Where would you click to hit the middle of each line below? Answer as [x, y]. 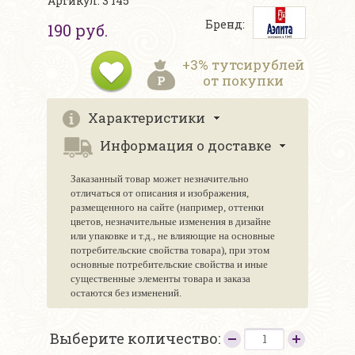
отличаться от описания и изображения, [160, 193]
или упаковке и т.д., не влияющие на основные [173, 236]
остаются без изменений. [126, 293]
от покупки [243, 81]
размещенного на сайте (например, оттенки [167, 208]
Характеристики [147, 118]
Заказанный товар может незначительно [160, 179]
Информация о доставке [185, 146]
